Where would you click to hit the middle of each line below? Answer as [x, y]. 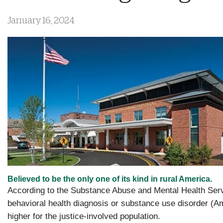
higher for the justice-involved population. [84, 216]
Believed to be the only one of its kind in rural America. [110, 179]
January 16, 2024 [41, 21]
